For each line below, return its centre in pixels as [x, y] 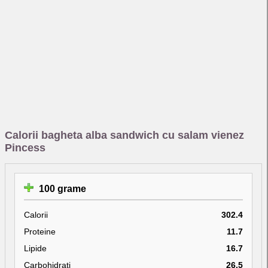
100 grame [61, 188]
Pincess [25, 147]
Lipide [35, 248]
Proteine [40, 231]
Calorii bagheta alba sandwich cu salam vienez [124, 135]
